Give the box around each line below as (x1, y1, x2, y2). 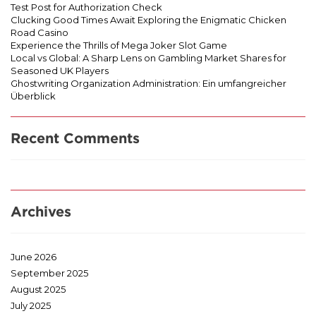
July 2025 (11, 299, 51, 311)
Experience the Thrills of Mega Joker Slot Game (11, 39, 227, 51)
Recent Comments (11, 129, 140, 146)
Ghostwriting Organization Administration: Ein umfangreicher (11, 77, 286, 89)
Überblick (11, 90, 56, 102)
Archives (11, 202, 71, 219)
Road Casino (11, 26, 68, 38)
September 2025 (11, 267, 88, 279)
